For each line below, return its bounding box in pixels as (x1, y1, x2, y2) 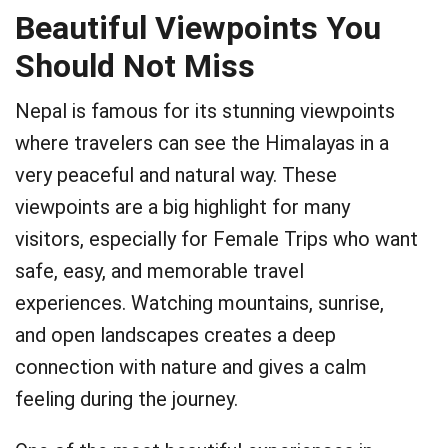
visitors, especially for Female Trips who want (15, 227, 418, 251)
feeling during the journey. (15, 387, 238, 411)
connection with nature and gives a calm (15, 355, 367, 379)
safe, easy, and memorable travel (15, 259, 304, 283)
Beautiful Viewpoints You (15, 9, 381, 47)
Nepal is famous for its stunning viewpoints (15, 99, 395, 123)
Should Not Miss (15, 47, 255, 85)
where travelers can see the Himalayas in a (15, 131, 389, 155)
